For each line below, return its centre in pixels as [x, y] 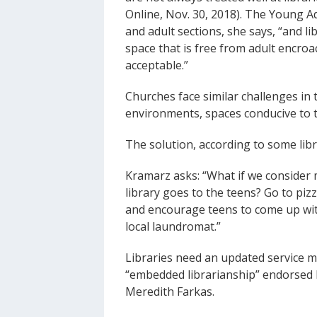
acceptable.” [157, 65]
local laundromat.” [173, 227]
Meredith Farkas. [170, 292]
